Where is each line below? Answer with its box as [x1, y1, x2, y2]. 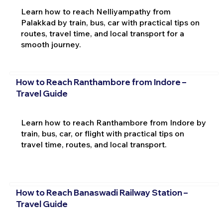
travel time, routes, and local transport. [20, 139, 167, 149]
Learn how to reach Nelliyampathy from [20, 6, 171, 17]
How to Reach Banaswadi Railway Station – [15, 187, 188, 198]
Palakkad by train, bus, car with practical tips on [20, 17, 200, 28]
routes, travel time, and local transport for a [20, 28, 184, 39]
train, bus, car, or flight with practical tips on [20, 128, 184, 138]
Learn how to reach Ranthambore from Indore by [20, 117, 206, 127]
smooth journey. [20, 39, 81, 50]
